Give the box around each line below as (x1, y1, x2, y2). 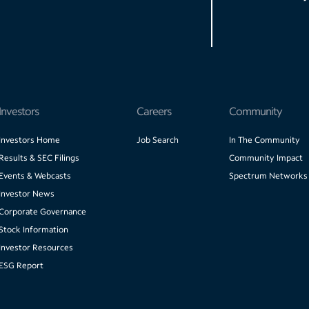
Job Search (136, 134, 179, 146)
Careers (136, 103, 171, 119)
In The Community (228, 134, 300, 146)
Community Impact (228, 152, 303, 163)
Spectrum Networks (228, 170, 308, 181)
